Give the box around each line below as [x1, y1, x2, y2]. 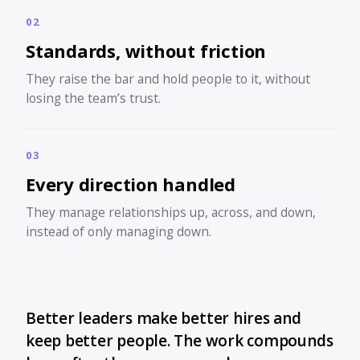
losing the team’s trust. [26, 89, 161, 107]
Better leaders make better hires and [26, 308, 301, 329]
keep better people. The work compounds [26, 330, 333, 351]
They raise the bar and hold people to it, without [26, 70, 310, 88]
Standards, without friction [26, 39, 267, 63]
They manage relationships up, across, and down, [26, 203, 316, 221]
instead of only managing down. [26, 223, 211, 240]
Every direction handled [26, 172, 235, 196]
